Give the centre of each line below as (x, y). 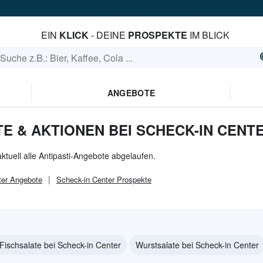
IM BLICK (208, 35)
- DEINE (108, 35)
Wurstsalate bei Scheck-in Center (197, 245)
